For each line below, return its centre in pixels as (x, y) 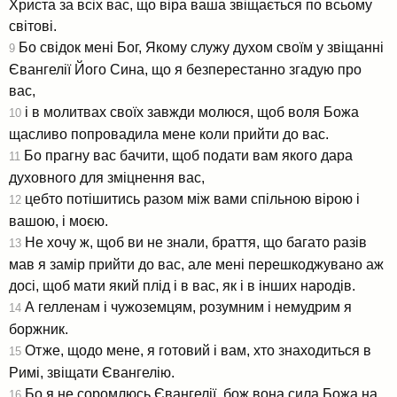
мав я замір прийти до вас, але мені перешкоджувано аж (196, 264)
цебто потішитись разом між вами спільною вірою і (191, 198)
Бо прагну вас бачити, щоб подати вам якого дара (187, 155)
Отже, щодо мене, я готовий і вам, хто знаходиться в (196, 350)
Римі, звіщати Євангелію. (92, 372)
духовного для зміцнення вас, (107, 177)
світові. (33, 26)
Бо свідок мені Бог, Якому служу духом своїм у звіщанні (199, 47)
